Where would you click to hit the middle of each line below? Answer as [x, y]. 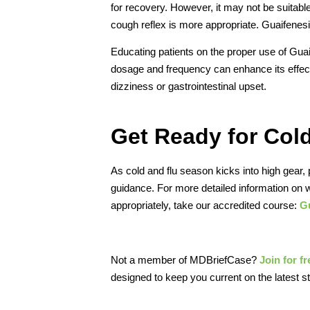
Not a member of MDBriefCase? [185, 259]
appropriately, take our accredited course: [205, 205]
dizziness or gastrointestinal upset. [189, 86]
